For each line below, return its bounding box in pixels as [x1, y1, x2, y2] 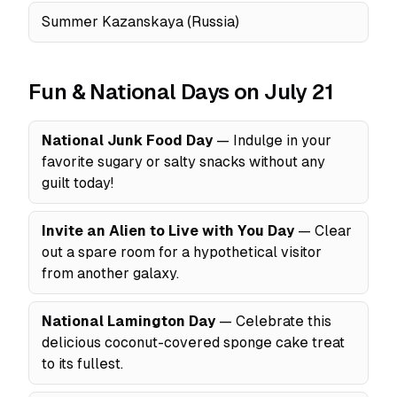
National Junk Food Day [42, 132, 213, 149]
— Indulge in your [213, 132, 331, 149]
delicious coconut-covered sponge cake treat [42, 334, 345, 351]
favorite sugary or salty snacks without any [42, 153, 325, 170]
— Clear [294, 222, 352, 239]
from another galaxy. [42, 265, 179, 282]
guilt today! [42, 175, 113, 191]
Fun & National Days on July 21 [28, 80, 333, 104]
